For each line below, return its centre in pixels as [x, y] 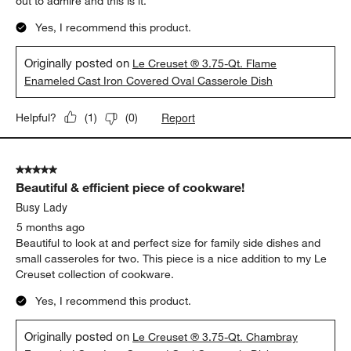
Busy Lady [42, 206]
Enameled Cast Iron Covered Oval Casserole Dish [149, 80]
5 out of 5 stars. [55, 170]
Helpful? [36, 117]
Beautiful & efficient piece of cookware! [130, 187]
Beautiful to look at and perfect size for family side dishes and [168, 242]
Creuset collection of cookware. [95, 274]
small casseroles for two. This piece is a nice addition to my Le [172, 258]
